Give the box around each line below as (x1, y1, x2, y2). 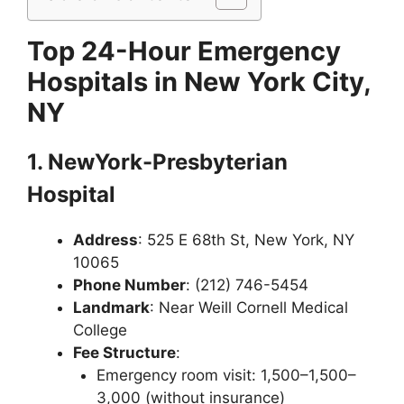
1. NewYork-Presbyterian (27, 149, 288, 175)
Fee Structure (73, 344, 176, 362)
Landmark (73, 298, 150, 317)
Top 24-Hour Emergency (27, 35, 341, 67)
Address (73, 231, 138, 249)
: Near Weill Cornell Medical (150, 298, 348, 317)
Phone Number (73, 276, 186, 294)
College (73, 321, 127, 339)
